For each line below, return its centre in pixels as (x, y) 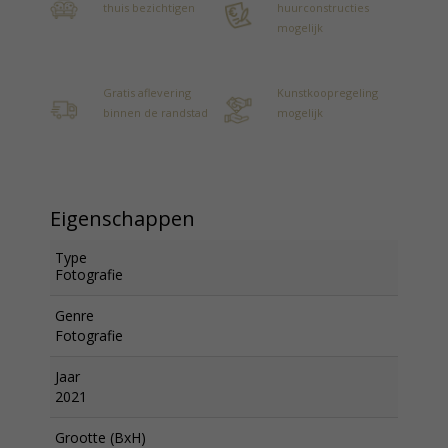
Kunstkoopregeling (327, 92)
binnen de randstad (155, 112)
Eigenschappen (122, 218)
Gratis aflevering (147, 92)
